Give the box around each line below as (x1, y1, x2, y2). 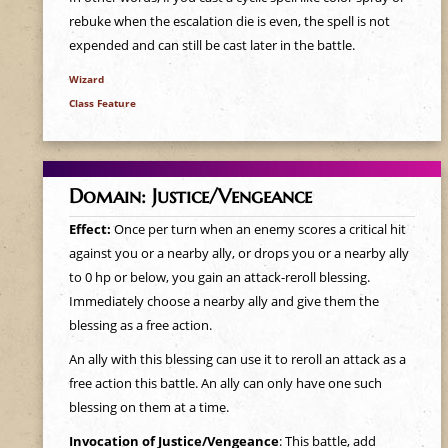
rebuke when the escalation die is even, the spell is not (68, 12, 390, 30)
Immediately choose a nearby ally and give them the (68, 292, 379, 310)
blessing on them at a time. (68, 398, 229, 416)
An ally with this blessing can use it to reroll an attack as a (68, 350, 406, 368)
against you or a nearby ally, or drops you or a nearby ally (68, 244, 409, 262)
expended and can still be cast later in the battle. (68, 36, 355, 54)
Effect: (68, 220, 114, 238)
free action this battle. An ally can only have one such (68, 374, 382, 392)
